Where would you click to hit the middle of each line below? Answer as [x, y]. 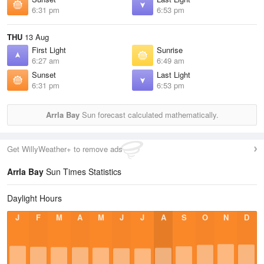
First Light [49, 50]
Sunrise [170, 50]
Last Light [174, 75]
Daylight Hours [34, 198]
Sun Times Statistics [82, 171]
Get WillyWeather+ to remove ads [65, 149]
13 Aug [36, 37]
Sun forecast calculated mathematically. [149, 115]
